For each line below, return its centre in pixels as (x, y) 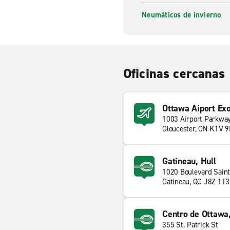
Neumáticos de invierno (181, 15)
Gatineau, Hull (189, 161)
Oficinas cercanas (174, 73)
